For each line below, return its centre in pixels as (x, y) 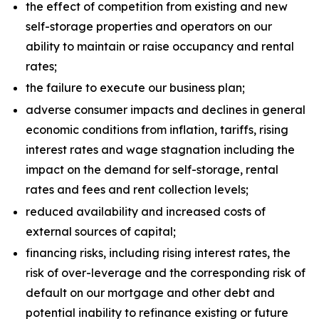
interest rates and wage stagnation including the (160, 149)
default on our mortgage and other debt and (150, 293)
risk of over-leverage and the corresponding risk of (166, 273)
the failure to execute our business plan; (135, 88)
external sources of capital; (101, 231)
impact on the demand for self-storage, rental (152, 169)
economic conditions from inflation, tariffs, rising (157, 129)
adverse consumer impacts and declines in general (166, 109)
